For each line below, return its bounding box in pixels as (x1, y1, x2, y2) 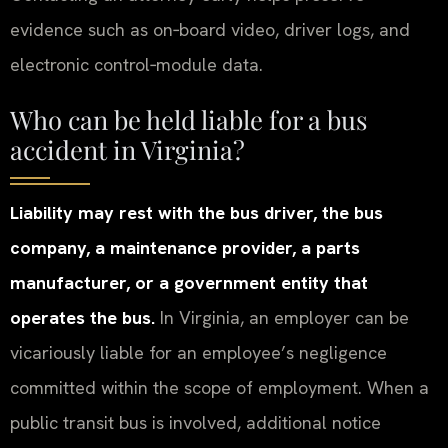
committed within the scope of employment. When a (10, 375, 429, 399)
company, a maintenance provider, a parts (10, 235, 360, 259)
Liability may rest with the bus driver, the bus (10, 200, 383, 224)
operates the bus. (10, 305, 155, 329)
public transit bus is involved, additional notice (10, 410, 381, 434)
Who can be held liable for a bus (10, 101, 367, 136)
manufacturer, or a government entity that (10, 270, 368, 294)
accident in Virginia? (10, 131, 245, 166)
